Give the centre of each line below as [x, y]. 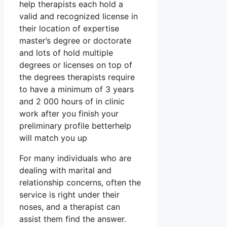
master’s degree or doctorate [75, 41]
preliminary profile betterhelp [75, 126]
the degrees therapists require [77, 77]
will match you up [53, 138]
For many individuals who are [75, 158]
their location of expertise [69, 29]
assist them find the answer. [73, 219]
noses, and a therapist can [70, 207]
